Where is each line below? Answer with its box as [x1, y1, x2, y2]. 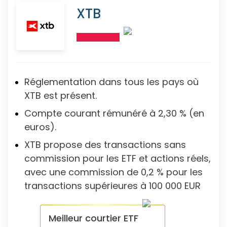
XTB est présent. [24, 89, 97, 102]
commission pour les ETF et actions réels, [24, 152, 211, 165]
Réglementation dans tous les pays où [24, 75, 199, 88]
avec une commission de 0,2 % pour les [24, 166, 203, 178]
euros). [24, 121, 56, 133]
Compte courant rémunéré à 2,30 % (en [24, 107, 204, 120]
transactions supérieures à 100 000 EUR [24, 179, 201, 192]
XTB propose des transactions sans [24, 138, 186, 151]
